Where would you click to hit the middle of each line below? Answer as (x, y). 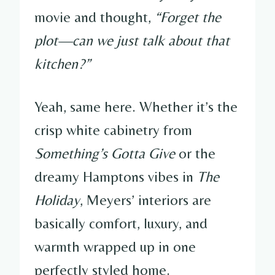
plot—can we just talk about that (132, 40)
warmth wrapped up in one (115, 246)
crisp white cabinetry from (113, 130)
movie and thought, (95, 17)
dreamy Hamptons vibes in (116, 176)
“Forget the (188, 17)
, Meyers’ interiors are (145, 199)
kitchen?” (62, 63)
